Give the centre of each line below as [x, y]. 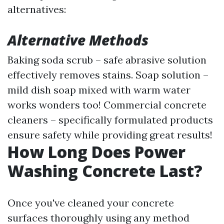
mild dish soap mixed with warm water [99, 90]
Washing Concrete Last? [105, 171]
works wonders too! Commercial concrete [107, 105]
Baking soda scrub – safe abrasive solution [107, 60]
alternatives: [37, 9]
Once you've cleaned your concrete [91, 203]
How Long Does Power [96, 152]
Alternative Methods [78, 40]
